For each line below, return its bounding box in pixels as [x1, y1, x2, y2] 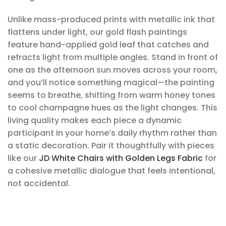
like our [8, 152, 37, 164]
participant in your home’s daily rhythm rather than [8, 127, 217, 139]
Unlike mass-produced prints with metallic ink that [8, 13, 215, 25]
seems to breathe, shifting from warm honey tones [8, 89, 215, 101]
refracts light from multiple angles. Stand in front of [8, 51, 218, 63]
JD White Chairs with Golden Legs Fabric [37, 152, 203, 164]
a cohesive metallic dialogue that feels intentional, [8, 164, 215, 177]
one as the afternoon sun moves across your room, [8, 64, 217, 76]
